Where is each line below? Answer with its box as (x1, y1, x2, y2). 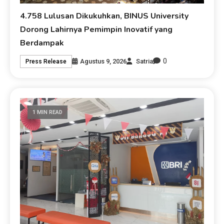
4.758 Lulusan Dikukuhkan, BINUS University (20, 10, 189, 22)
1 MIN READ (32, 109, 63, 116)
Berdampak (20, 37, 64, 49)
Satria (136, 57, 153, 65)
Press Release (25, 57, 67, 65)
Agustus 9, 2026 (80, 57, 127, 65)
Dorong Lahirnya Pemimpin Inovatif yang (20, 24, 173, 35)
